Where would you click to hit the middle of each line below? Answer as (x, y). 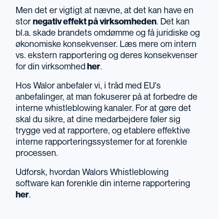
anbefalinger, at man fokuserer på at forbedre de (107, 97)
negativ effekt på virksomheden (95, 22)
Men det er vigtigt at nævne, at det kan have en (105, 11)
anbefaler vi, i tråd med (98, 86)
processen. (37, 153)
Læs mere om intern (157, 44)
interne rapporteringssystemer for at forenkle (101, 142)
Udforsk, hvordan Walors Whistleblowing (92, 173)
